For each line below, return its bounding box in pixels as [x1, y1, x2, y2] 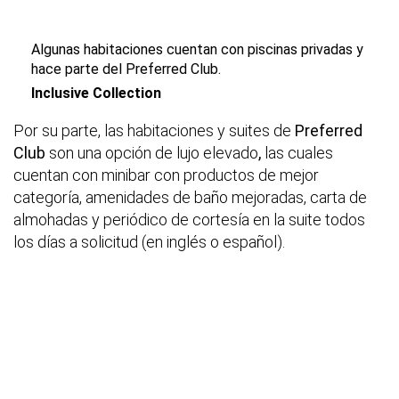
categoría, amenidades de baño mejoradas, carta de [13, 188, 367, 208]
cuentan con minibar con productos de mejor [13, 166, 319, 185]
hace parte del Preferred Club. [31, 61, 221, 78]
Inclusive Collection [31, 85, 161, 102]
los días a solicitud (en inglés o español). [13, 232, 285, 252]
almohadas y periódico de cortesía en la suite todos [13, 210, 365, 230]
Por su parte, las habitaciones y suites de [13, 121, 295, 141]
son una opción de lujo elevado [49, 143, 258, 163]
